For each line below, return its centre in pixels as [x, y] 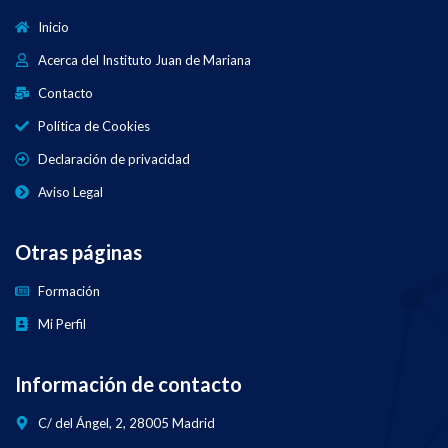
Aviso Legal [70, 191]
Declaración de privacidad [113, 158]
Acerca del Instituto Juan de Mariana [144, 59]
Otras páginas [78, 251]
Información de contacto [128, 383]
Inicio [53, 26]
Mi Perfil [61, 323]
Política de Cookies [93, 125]
